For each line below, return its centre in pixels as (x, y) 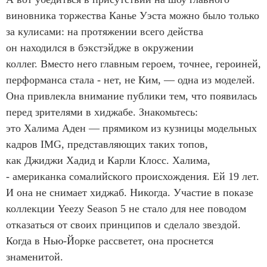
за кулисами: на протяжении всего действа (105, 32)
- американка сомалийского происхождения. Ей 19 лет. (133, 177)
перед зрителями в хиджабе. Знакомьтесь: (102, 112)
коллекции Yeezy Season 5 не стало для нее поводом (126, 209)
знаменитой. (35, 257)
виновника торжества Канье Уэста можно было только (133, 16)
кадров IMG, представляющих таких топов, (107, 145)
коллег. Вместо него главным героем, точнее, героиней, (133, 64)
